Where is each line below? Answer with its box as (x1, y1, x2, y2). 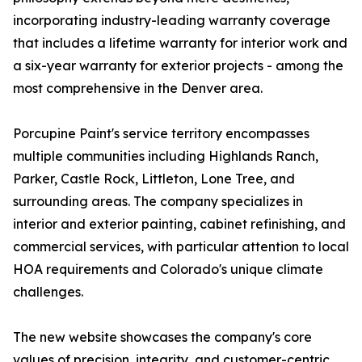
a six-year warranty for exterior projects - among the (13, 57, 343, 74)
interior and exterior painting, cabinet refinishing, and (13, 216, 346, 233)
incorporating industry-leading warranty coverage (13, 12, 330, 29)
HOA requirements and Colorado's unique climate (13, 261, 323, 278)
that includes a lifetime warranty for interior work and (13, 35, 347, 52)
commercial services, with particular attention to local (13, 238, 349, 255)
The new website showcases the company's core (13, 329, 312, 346)
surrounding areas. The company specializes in (13, 193, 303, 210)
